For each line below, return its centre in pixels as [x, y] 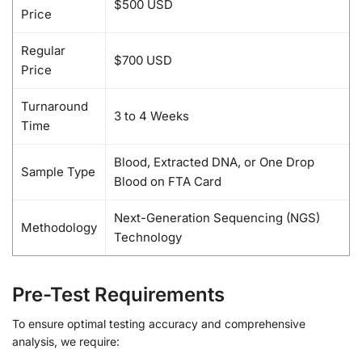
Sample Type [58, 172]
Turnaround [55, 107]
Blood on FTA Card [168, 182]
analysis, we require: [66, 342]
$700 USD [143, 61]
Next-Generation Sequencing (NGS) [217, 218]
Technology [148, 238]
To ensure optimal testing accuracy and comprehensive [159, 324]
